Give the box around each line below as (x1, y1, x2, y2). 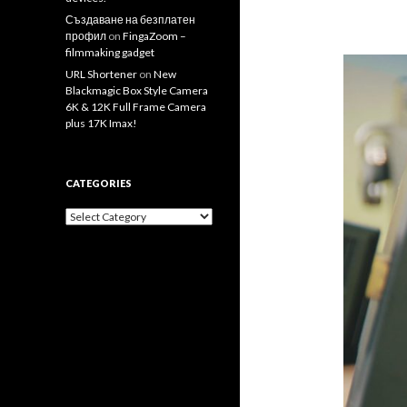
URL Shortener (65, 67, 137, 81)
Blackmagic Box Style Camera (65, 84, 208, 97)
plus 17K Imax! (65, 116, 137, 130)
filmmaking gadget (65, 45, 154, 59)
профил (65, 29, 106, 43)
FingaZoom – (123, 29, 186, 43)
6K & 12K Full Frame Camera (65, 100, 206, 114)
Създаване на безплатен (65, 13, 195, 26)
